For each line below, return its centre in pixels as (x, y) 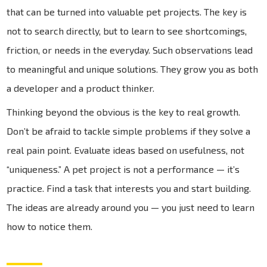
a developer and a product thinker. (81, 88)
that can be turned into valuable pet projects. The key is (127, 11)
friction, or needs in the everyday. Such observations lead (130, 49)
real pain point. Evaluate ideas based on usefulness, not (126, 150)
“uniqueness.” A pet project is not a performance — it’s (123, 169)
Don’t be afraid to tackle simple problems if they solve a (129, 131)
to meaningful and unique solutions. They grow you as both (133, 69)
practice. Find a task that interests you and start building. (129, 188)
